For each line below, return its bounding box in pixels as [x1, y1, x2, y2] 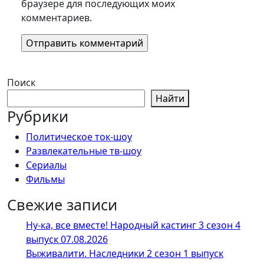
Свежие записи [7, 194, 117, 215]
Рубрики [7, 106, 68, 127]
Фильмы [26, 173, 65, 186]
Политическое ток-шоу [26, 130, 132, 144]
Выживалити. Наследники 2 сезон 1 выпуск [26, 247, 223, 260]
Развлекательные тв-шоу [26, 144, 141, 158]
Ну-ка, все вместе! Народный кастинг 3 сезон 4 [26, 219, 240, 232]
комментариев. [21, 11, 92, 25]
